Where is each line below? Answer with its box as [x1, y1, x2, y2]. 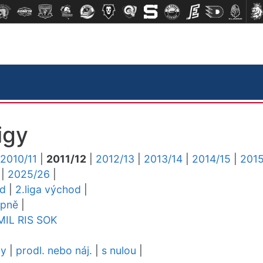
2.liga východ [15, 183, 81, 195]
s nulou [102, 244, 136, 257]
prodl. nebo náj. [16, 244, 92, 257]
